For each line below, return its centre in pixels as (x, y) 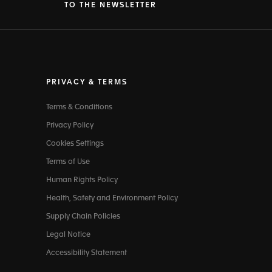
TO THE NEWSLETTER (110, 6)
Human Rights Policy (82, 181)
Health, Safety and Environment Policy (112, 199)
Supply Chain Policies (83, 217)
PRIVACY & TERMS (87, 83)
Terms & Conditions (79, 108)
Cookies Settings (75, 144)
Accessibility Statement (87, 253)
